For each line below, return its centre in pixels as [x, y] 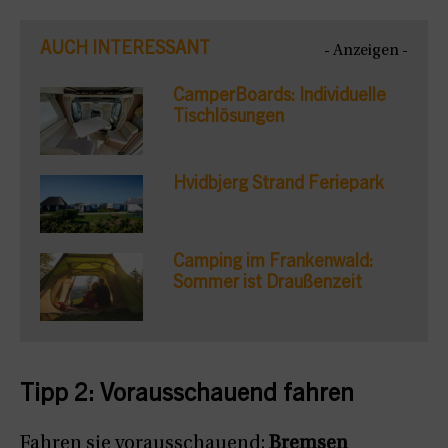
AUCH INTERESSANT [125, 49]
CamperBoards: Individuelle [279, 96]
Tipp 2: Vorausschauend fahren [187, 396]
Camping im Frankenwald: [272, 262]
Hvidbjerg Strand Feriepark [278, 184]
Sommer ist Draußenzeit [267, 283]
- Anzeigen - [366, 50]
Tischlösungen [228, 117]
